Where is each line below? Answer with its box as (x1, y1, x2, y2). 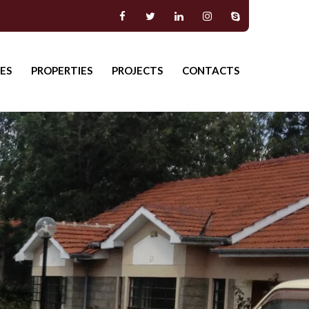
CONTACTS (182, 64, 239, 77)
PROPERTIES (31, 64, 92, 77)
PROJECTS (112, 64, 163, 77)
